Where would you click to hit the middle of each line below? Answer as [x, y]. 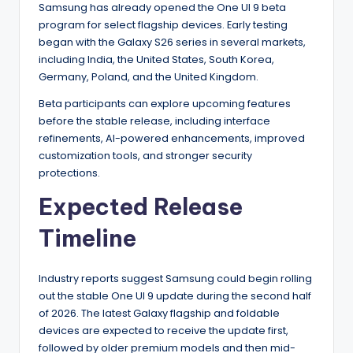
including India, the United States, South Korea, [156, 59]
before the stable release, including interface [154, 121]
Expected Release [141, 206]
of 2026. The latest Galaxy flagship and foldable [159, 313]
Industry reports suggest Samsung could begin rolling [175, 278]
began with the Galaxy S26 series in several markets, [172, 42]
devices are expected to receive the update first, [163, 330]
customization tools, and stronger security [145, 155]
